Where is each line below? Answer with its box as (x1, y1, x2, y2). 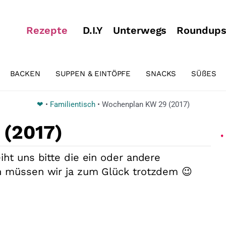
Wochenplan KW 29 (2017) (101, 99, 190, 109)
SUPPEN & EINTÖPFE (55, 69, 131, 78)
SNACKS (146, 69, 177, 78)
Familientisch (49, 99, 95, 109)
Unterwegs (113, 24, 167, 36)
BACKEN (10, 69, 40, 78)
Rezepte (26, 24, 68, 36)
